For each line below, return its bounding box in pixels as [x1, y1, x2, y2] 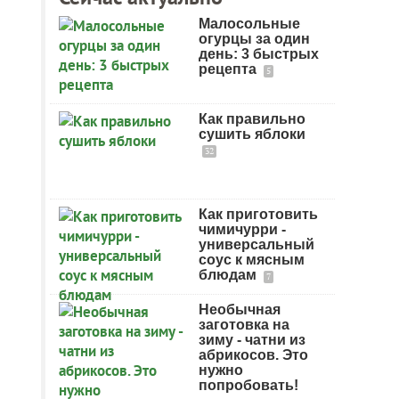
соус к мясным [199, 252, 305, 267]
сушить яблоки [199, 126, 305, 142]
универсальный [199, 237, 314, 252]
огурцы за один [199, 31, 310, 46]
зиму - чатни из [199, 332, 305, 347]
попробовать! [199, 378, 298, 393]
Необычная [199, 302, 281, 317]
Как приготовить [199, 207, 318, 222]
